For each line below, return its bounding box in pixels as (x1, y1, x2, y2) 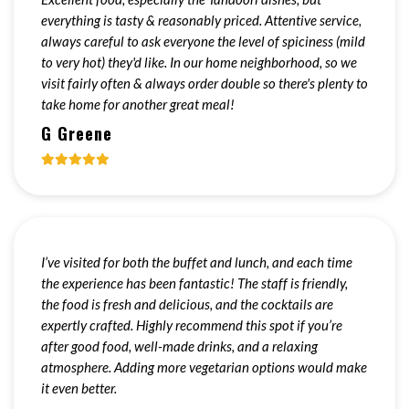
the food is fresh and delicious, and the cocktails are (41, 296, 333, 312)
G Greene (41, 121, 112, 145)
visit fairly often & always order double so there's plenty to (41, 75, 368, 91)
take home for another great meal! (41, 96, 235, 112)
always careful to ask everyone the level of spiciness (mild (41, 33, 365, 49)
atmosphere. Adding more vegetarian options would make (41, 359, 367, 375)
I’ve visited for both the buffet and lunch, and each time (41, 254, 352, 270)
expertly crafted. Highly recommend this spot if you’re (41, 317, 342, 333)
